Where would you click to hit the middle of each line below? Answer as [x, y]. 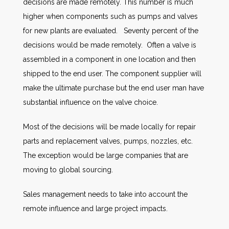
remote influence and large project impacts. [96, 209]
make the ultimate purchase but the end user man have [113, 88]
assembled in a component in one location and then [109, 59]
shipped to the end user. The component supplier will [112, 74]
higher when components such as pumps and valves [110, 16]
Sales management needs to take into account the [105, 194]
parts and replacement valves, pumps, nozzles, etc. [108, 141]
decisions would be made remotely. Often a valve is [110, 45]
